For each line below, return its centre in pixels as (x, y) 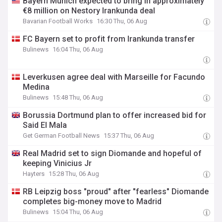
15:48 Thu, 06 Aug (78, 97)
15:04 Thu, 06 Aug (78, 212)
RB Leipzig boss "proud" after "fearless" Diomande (116, 192)
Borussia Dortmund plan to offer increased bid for (115, 115)
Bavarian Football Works (58, 21)
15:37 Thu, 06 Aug (129, 136)
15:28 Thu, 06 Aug (74, 174)
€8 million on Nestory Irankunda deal (89, 11)
